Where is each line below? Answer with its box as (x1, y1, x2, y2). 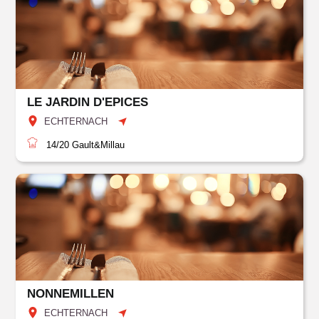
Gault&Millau (69, 140, 125, 150)
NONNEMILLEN (27, 287, 115, 300)
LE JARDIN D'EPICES (27, 95, 149, 109)
